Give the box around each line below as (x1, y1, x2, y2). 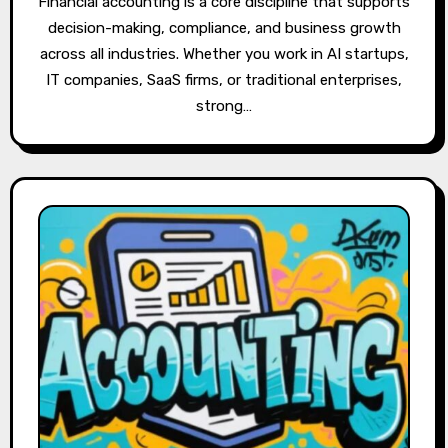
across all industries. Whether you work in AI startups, (39, 44, 409, 63)
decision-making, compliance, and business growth (47, 18, 401, 37)
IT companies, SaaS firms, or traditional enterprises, (46, 70, 402, 89)
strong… (196, 96, 252, 115)
